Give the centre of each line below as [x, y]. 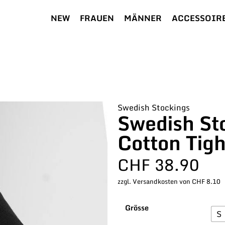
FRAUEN [97, 18]
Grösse [137, 207]
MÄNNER [143, 18]
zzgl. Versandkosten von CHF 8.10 [169, 182]
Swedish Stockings [154, 108]
